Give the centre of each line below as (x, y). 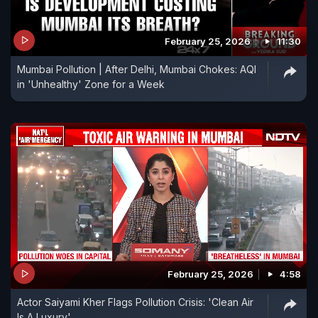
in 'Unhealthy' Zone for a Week (91, 84)
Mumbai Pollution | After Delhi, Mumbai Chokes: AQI (137, 69)
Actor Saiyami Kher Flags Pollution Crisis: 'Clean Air (135, 302)
